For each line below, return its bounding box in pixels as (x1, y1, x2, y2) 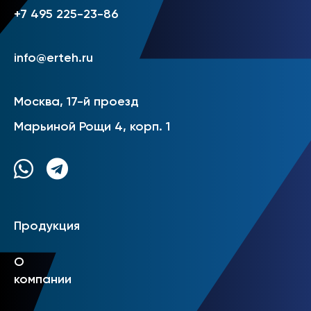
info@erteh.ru (14, 49, 93, 65)
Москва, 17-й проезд (14, 93, 139, 109)
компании (14, 271, 72, 287)
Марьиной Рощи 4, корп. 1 (14, 118, 170, 134)
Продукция (14, 217, 80, 233)
